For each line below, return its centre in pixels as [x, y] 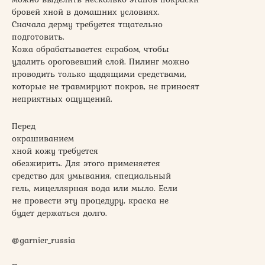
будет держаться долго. [59, 213]
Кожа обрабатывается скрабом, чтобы [91, 49]
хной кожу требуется [55, 151]
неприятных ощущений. [62, 99]
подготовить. [38, 37]
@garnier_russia [43, 240]
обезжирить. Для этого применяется [86, 164]
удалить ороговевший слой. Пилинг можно [101, 62]
